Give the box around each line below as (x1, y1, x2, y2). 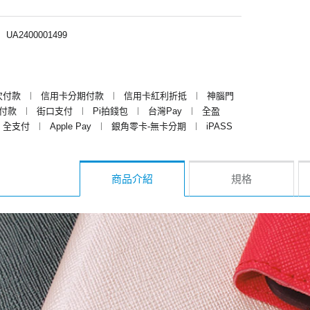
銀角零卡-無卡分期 (111, 120, 186, 131)
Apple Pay (50, 120, 91, 131)
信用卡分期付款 (41, 90, 104, 101)
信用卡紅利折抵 (124, 90, 187, 101)
